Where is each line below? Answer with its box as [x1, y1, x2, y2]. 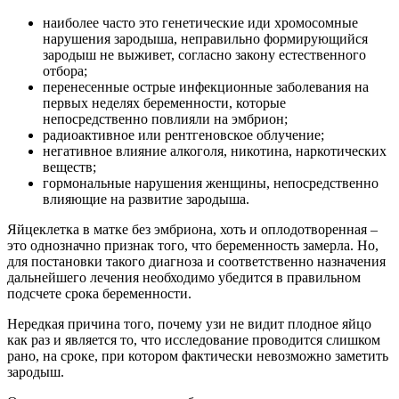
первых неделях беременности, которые [43, 94, 286, 110]
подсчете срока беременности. [7, 285, 191, 301]
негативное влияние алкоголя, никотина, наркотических [43, 142, 387, 159]
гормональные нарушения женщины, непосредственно [43, 175, 379, 191]
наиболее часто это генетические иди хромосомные [43, 14, 358, 30]
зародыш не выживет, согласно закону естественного [43, 46, 366, 62]
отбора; [43, 62, 87, 78]
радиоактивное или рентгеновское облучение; [43, 126, 324, 142]
